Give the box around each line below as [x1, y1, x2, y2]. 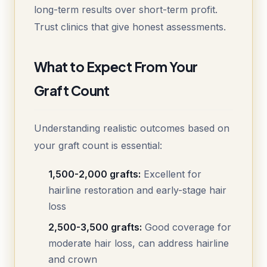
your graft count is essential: [34, 139, 162, 152]
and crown [48, 253, 97, 266]
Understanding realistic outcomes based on [34, 122, 229, 135]
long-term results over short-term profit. [34, 4, 218, 16]
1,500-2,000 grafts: [48, 168, 141, 181]
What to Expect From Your [34, 58, 198, 76]
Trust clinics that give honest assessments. [34, 21, 226, 33]
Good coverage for [142, 221, 231, 234]
